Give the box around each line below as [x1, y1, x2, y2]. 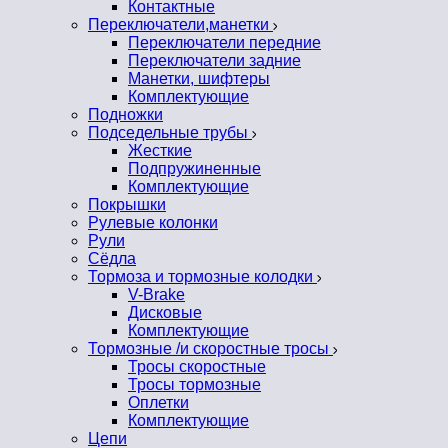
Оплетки [128, 394, 189, 412]
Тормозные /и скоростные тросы [88, 340, 333, 358]
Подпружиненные [128, 160, 261, 178]
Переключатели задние [128, 52, 301, 70]
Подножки [88, 106, 163, 124]
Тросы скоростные [128, 358, 266, 376]
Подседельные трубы [88, 124, 252, 142]
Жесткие [128, 142, 192, 160]
